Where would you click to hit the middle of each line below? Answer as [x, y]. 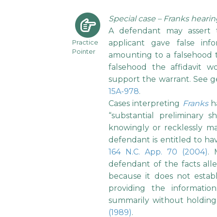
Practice [85, 42]
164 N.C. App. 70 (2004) [158, 152]
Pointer [84, 52]
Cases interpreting [146, 104]
